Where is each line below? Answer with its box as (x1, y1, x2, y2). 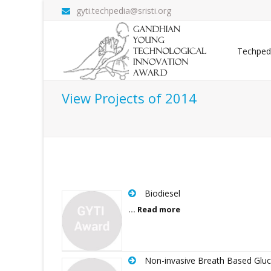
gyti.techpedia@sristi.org (76, 5, 171, 16)
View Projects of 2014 (62, 89, 197, 107)
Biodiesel (145, 188, 180, 199)
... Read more (128, 204, 180, 215)
